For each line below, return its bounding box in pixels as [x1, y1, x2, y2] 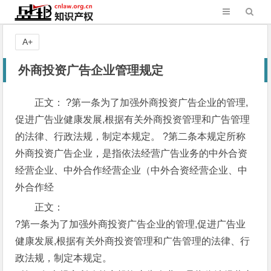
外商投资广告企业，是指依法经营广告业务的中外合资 [15, 148, 248, 158]
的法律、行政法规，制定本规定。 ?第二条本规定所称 [15, 131, 246, 142]
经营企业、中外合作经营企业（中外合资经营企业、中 [15, 165, 248, 175]
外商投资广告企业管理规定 [18, 64, 164, 77]
